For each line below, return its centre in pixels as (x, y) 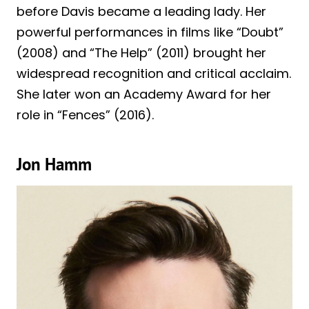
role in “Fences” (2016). (85, 115)
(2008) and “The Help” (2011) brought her (141, 53)
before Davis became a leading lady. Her (141, 12)
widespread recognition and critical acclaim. (154, 74)
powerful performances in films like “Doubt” (150, 32)
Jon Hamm (54, 164)
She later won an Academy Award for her (144, 94)
